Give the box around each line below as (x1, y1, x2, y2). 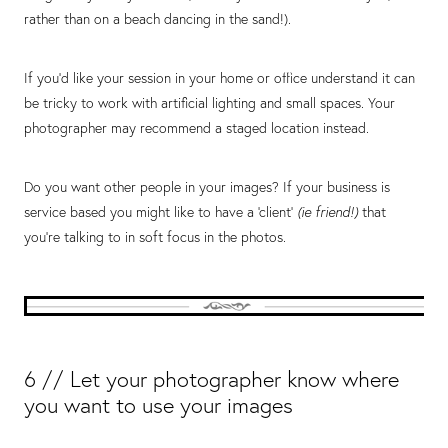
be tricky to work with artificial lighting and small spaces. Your (24, 94, 395, 113)
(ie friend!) (297, 203, 358, 222)
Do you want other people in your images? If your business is (24, 178, 390, 197)
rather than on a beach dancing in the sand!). (24, 10, 291, 29)
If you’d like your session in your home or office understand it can (24, 69, 415, 88)
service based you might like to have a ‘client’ (24, 203, 297, 222)
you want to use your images (24, 391, 293, 419)
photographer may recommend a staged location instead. (24, 119, 369, 138)
